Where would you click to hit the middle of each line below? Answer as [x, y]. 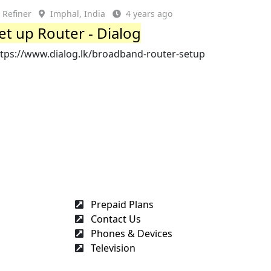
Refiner [17, 14]
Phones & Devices [130, 233]
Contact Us [115, 219]
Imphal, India [78, 14]
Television [112, 248]
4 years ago [149, 14]
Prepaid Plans [121, 204]
